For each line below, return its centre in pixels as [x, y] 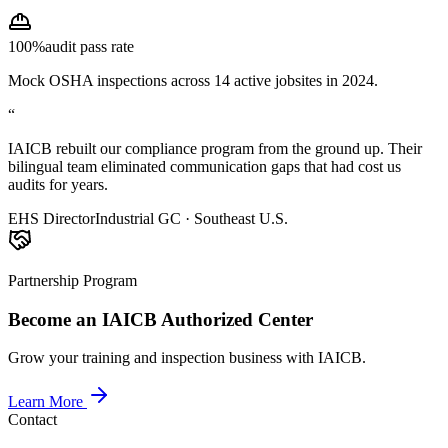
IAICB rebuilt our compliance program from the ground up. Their [215, 148]
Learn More [45, 402]
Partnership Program [72, 280]
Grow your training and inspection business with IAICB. [187, 358]
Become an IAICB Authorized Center [160, 319]
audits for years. [58, 184]
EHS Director [51, 218]
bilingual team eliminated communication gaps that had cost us [204, 166]
